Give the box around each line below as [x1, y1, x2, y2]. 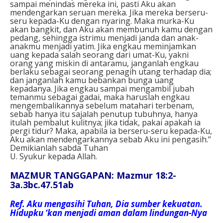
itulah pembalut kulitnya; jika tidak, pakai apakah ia [10, 116, 201, 128]
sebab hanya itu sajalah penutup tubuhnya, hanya [10, 108, 198, 119]
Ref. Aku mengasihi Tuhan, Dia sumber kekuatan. [10, 198, 203, 210]
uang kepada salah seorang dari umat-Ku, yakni [10, 49, 189, 60]
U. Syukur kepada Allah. [10, 150, 97, 162]
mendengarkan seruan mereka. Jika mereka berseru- [10, 6, 208, 18]
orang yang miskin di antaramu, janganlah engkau [10, 57, 199, 69]
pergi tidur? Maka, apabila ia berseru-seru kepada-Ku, [10, 125, 212, 136]
